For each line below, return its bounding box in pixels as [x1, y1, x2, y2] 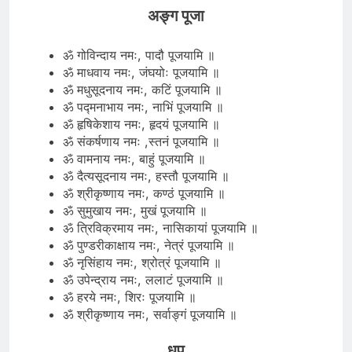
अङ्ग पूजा [148, 6, 204, 26]
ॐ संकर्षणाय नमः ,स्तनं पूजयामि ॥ [63, 134, 220, 150]
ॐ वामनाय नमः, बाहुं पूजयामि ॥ [63, 151, 206, 167]
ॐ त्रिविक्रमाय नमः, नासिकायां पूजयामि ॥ [63, 220, 258, 236]
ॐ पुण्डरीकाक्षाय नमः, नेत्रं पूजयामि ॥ [63, 237, 235, 254]
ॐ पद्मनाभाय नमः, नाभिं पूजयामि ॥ [63, 99, 224, 115]
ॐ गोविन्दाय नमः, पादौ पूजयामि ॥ [63, 47, 215, 64]
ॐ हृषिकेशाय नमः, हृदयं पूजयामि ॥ [63, 116, 220, 133]
